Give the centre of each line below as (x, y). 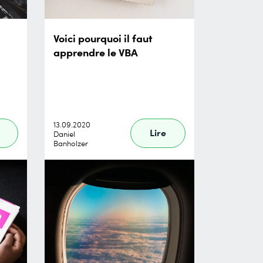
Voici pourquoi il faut (103, 38)
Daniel (64, 134)
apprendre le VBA (96, 52)
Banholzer (71, 143)
